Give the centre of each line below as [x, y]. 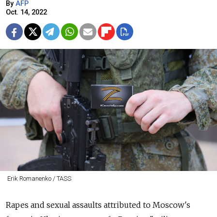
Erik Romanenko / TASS [39, 179]
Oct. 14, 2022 [26, 13]
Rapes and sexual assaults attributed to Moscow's [98, 205]
